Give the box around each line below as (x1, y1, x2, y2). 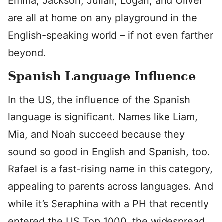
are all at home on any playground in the (8, 12, 197, 24)
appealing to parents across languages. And (8, 180, 213, 192)
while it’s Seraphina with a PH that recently (8, 198, 209, 210)
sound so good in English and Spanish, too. (8, 146, 210, 158)
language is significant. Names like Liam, (8, 111, 198, 123)
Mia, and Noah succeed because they (8, 128, 185, 140)
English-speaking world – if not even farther (8, 29, 213, 41)
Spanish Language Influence (8, 69, 196, 83)
